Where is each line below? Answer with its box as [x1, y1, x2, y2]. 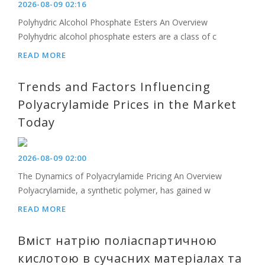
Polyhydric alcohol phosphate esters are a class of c [18, 31, 216, 42]
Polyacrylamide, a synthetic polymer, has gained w [18, 185, 211, 196]
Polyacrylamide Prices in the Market [18, 96, 237, 112]
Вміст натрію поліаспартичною [18, 232, 217, 248]
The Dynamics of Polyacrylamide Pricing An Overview [18, 170, 222, 182]
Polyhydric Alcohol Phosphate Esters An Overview [18, 17, 208, 28]
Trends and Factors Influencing [18, 79, 211, 95]
